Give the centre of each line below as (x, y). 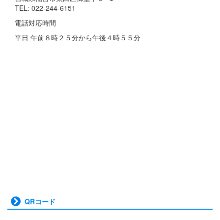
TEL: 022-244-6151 (45, 8)
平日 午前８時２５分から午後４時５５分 (78, 38)
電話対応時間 (35, 23)
